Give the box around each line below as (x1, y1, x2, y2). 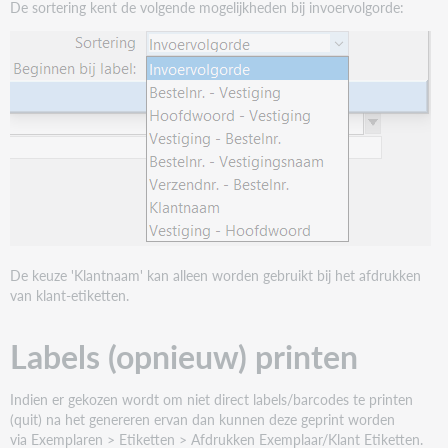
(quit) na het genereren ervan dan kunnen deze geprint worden (10, 408, 396, 429)
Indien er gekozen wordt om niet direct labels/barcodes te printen (10, 388, 414, 409)
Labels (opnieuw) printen (10, 332, 359, 379)
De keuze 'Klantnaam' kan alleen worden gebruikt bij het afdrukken (10, 264, 422, 285)
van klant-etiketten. (10, 284, 130, 305)
